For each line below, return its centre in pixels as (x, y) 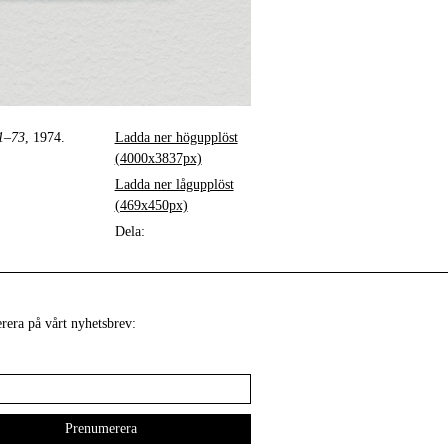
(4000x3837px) (158, 159)
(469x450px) (151, 206)
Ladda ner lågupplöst (174, 185)
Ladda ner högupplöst (176, 138)
